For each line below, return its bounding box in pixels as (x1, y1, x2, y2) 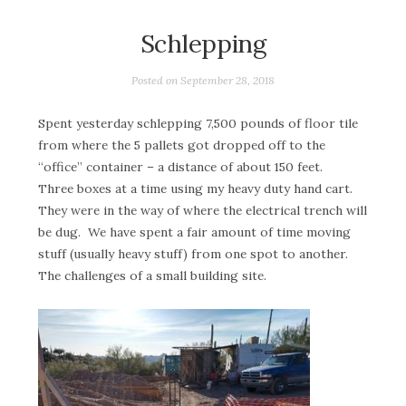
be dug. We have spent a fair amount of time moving (38, 224, 351, 241)
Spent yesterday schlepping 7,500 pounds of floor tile (38, 115, 358, 132)
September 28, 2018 (180, 72, 275, 87)
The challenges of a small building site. (38, 267, 266, 285)
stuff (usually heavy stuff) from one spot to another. (38, 246, 352, 263)
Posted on (131, 72, 180, 87)
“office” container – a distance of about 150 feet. (38, 159, 330, 176)
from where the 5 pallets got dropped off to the (38, 137, 325, 154)
